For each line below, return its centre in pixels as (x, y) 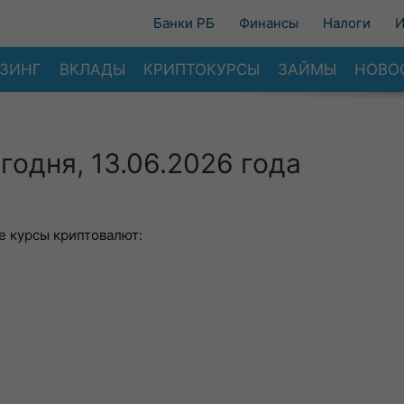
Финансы (269, 23)
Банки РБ (184, 23)
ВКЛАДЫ (92, 69)
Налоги (347, 23)
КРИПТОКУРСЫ (202, 69)
